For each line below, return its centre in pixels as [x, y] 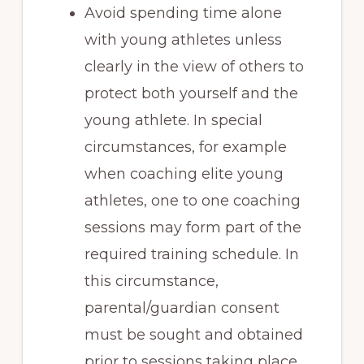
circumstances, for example [185, 147]
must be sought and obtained [193, 334]
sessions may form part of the [193, 227]
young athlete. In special [173, 120]
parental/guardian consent [182, 308]
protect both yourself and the [191, 93]
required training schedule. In [191, 254]
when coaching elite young [184, 173]
